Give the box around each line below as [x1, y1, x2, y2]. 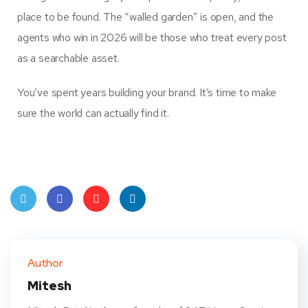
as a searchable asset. [17, 51, 120, 66]
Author [27, 256, 63, 271]
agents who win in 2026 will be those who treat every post [17, 30, 287, 45]
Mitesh [27, 278, 71, 294]
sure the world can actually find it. [17, 106, 169, 121]
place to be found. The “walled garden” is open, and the [17, 10, 274, 25]
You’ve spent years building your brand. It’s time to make [17, 85, 276, 100]
